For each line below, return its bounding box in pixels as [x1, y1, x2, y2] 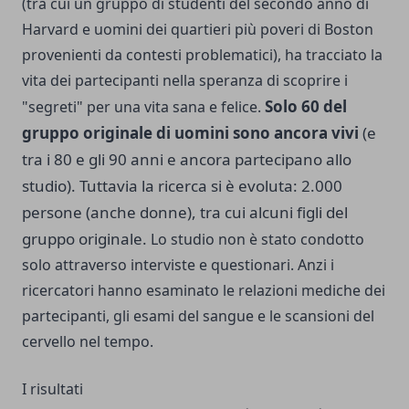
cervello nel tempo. [22, 331, 153, 352]
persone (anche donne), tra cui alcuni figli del [22, 202, 348, 224]
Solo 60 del [265, 96, 347, 118]
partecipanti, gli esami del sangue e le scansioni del [22, 306, 374, 327]
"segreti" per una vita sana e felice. [22, 97, 265, 118]
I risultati [22, 379, 83, 400]
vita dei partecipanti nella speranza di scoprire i [22, 70, 348, 91]
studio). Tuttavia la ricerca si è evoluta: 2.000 [22, 175, 342, 197]
